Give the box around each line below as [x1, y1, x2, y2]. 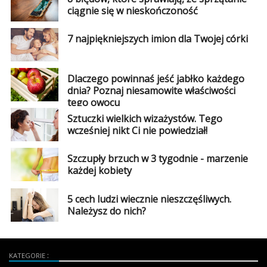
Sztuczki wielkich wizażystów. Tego [67, 112, 222, 126]
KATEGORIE [9, 250, 47, 260]
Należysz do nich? [67, 204, 146, 218]
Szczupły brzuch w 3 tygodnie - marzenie [67, 152, 248, 166]
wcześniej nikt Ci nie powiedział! [67, 124, 207, 138]
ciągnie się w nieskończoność [67, 4, 198, 17]
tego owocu [67, 96, 120, 110]
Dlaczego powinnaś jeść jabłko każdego [67, 72, 244, 86]
